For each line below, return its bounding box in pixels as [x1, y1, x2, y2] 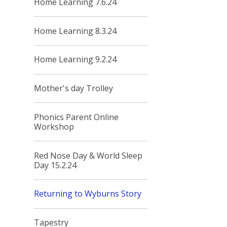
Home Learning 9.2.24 [34, 54, 117, 65]
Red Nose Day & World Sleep [34, 149, 143, 161]
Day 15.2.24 [34, 159, 77, 171]
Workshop [34, 121, 74, 132]
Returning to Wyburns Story [34, 188, 142, 200]
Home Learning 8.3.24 [34, 25, 117, 36]
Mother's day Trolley [34, 83, 113, 94]
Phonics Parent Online [34, 111, 119, 123]
